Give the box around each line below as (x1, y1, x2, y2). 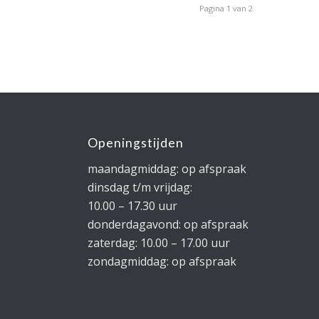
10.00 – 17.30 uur (88, 197, 178, 214)
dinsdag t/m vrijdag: (88, 179, 193, 195)
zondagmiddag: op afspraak (88, 253, 237, 269)
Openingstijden (88, 135, 184, 150)
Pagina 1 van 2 (199, 2, 253, 14)
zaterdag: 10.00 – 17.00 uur (88, 234, 231, 251)
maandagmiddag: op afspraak (88, 160, 247, 177)
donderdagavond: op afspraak (88, 216, 249, 232)
